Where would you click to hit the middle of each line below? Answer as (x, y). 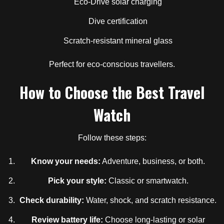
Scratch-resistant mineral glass (118, 40)
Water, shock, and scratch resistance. (150, 200)
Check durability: (52, 200)
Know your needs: (66, 161)
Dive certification (118, 21)
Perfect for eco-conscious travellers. (112, 64)
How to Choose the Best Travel (112, 92)
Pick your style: (77, 180)
